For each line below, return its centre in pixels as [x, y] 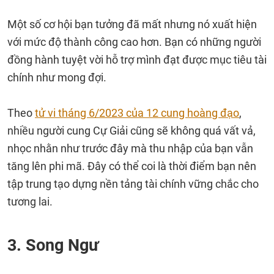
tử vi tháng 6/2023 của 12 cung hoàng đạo [137, 113]
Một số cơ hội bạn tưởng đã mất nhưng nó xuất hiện [132, 24]
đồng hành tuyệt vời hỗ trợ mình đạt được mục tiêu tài [137, 60]
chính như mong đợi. [58, 77]
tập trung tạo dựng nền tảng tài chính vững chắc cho [133, 184]
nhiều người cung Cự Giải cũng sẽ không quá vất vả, [131, 131]
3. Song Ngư [53, 245]
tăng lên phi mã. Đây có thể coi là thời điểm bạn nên [132, 166]
